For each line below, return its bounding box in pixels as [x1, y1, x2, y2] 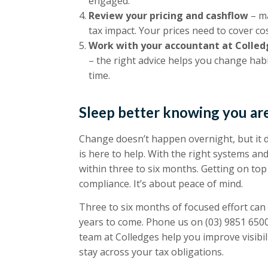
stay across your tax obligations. [79, 245, 224, 259]
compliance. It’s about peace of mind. [79, 176, 243, 190]
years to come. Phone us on [79, 215, 205, 229]
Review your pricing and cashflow [89, 8, 248, 22]
